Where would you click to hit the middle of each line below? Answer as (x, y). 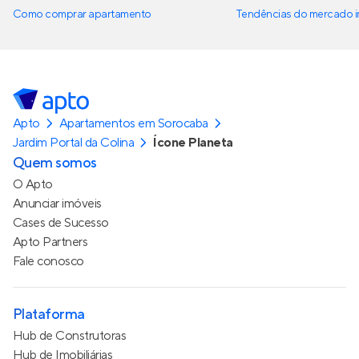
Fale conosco (48, 261)
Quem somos (55, 163)
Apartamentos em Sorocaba (134, 123)
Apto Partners (50, 242)
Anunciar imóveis (57, 204)
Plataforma (49, 315)
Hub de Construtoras (70, 336)
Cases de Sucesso (61, 223)
